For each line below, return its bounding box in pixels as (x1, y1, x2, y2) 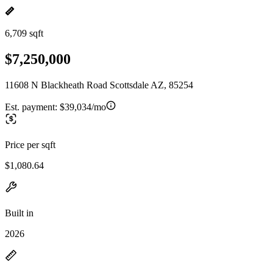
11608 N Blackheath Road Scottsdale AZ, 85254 (5, 79, 193, 90)
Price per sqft (5, 139, 55, 150)
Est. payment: (5, 101, 60, 112)
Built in (5, 207, 34, 218)
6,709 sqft (5, 28, 43, 38)
